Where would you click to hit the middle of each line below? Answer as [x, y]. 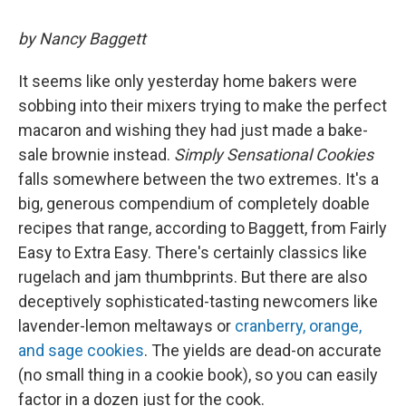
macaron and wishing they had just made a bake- [193, 130]
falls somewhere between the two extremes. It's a [198, 179]
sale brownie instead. [96, 154]
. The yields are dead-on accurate [263, 350]
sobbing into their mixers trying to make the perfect [203, 105]
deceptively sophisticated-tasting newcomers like [198, 301]
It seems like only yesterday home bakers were [188, 81]
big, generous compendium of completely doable [194, 203]
